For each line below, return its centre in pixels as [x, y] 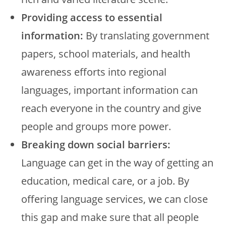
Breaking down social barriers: [96, 144]
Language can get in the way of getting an [118, 162]
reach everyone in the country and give [111, 108]
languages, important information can [110, 90]
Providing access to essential [92, 17]
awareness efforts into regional [94, 72]
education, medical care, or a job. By [105, 181]
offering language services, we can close [115, 199]
